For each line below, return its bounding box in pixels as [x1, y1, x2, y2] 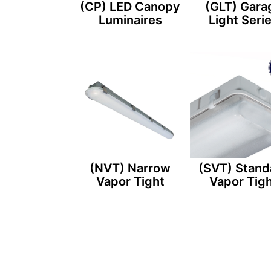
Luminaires [98, 13, 162, 28]
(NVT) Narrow [90, 161, 171, 176]
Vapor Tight [96, 174, 165, 189]
